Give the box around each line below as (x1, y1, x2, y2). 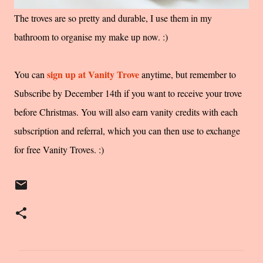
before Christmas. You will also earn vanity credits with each (14, 106, 238, 119)
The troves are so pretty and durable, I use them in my (14, 12, 212, 25)
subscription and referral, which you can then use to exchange (14, 124, 240, 137)
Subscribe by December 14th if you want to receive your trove (14, 87, 242, 100)
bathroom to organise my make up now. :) (14, 31, 171, 43)
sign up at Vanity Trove (47, 68, 139, 82)
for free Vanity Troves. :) (14, 143, 104, 156)
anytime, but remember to (141, 68, 236, 81)
